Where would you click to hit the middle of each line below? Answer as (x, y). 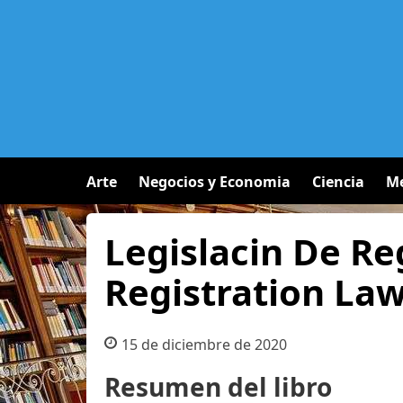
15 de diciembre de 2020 (204, 345)
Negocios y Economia (215, 182)
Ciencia (338, 182)
